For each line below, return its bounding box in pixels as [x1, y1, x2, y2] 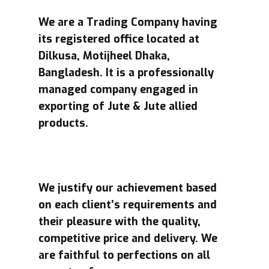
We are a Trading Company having [38, 15, 217, 29]
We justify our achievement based [38, 181, 217, 195]
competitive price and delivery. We [38, 231, 217, 246]
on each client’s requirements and [38, 198, 217, 212]
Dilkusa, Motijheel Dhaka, [38, 49, 170, 63]
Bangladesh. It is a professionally [38, 65, 214, 80]
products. [38, 116, 88, 130]
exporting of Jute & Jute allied [38, 99, 198, 113]
